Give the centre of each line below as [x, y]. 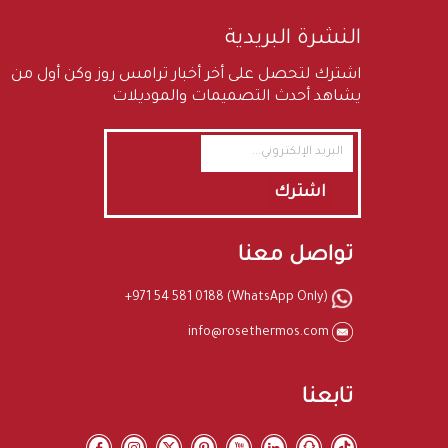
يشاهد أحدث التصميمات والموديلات [236, 97]
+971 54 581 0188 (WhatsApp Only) [228, 297]
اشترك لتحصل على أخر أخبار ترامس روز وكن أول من [186, 75]
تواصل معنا [295, 256]
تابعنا [327, 399]
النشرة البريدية [293, 39]
